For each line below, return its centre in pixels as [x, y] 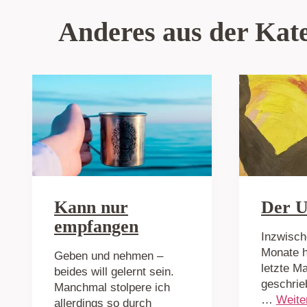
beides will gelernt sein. [114, 271]
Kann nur [91, 207]
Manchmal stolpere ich [112, 287]
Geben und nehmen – [109, 256]
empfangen [96, 226]
